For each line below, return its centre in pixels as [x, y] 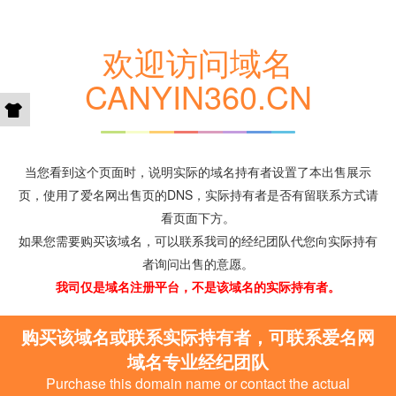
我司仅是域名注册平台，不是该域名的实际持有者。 [198, 286]
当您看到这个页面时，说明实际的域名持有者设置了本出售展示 [198, 171]
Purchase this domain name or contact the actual [198, 383]
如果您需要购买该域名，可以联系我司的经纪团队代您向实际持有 [198, 240]
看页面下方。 [198, 217]
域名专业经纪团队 [198, 361]
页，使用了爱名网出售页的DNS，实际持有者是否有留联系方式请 [198, 194]
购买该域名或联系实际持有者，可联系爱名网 [198, 336]
